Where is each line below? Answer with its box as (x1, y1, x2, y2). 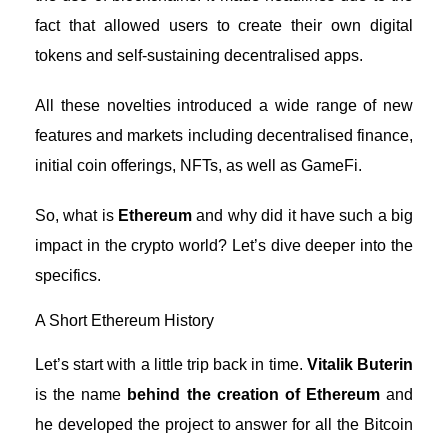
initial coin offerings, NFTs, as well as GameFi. (35, 157, 362, 174)
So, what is (35, 207, 119, 224)
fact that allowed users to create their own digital (35, 17, 413, 34)
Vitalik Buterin (306, 356, 414, 373)
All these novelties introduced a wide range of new (35, 97, 413, 114)
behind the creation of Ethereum (127, 386, 380, 403)
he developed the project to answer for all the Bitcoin (35, 416, 413, 433)
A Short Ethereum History (35, 312, 214, 329)
